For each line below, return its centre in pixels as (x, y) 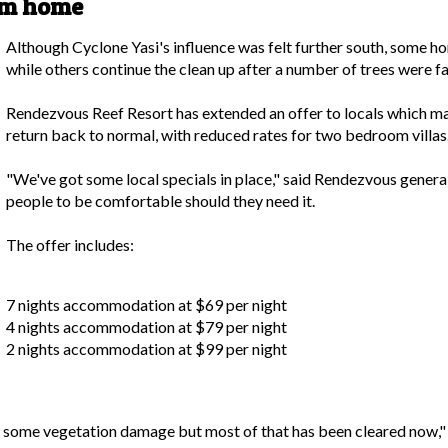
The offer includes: (70, 245)
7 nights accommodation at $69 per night (146, 305)
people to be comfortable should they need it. (160, 201)
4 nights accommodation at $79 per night (146, 327)
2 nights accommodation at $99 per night (146, 349)
